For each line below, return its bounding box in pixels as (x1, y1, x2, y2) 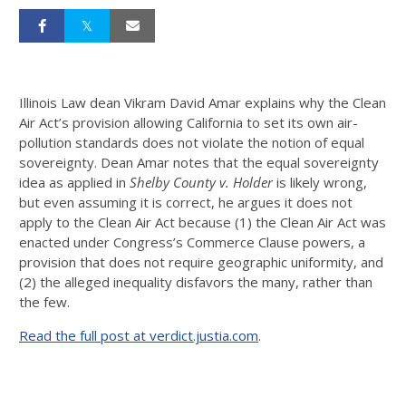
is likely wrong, (273, 173, 367, 191)
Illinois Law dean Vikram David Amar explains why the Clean (19, 93, 386, 111)
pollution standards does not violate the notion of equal (19, 133, 364, 151)
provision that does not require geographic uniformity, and (19, 253, 383, 271)
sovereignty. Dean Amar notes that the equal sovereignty (19, 153, 379, 171)
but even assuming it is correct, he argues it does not (19, 193, 353, 211)
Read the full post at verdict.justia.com (19, 326, 258, 344)
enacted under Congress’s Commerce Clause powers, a (19, 233, 365, 251)
